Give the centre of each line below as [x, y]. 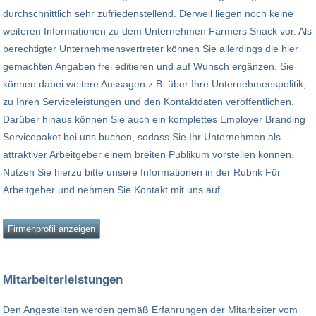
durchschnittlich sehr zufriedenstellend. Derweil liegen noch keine [148, 14]
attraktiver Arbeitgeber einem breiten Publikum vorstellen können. [148, 155]
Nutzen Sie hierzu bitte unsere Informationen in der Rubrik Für [142, 172]
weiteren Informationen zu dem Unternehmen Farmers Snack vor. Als [157, 31]
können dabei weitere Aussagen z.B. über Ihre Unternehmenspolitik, [154, 84]
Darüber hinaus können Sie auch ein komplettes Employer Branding [154, 120]
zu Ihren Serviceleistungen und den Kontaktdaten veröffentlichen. [148, 102]
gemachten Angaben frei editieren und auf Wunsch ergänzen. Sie [148, 67]
